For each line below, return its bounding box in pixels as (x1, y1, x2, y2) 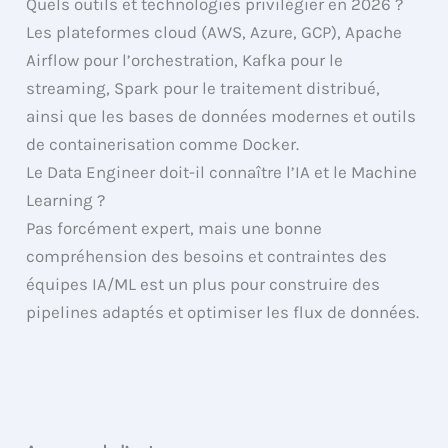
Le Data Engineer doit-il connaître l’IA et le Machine (26, 162, 418, 183)
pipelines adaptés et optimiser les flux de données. (26, 302, 420, 323)
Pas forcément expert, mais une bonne (26, 218, 323, 239)
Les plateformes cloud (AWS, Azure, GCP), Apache (26, 22, 403, 43)
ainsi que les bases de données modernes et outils (26, 106, 417, 127)
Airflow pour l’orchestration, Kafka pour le (26, 50, 344, 71)
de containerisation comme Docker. (26, 134, 300, 155)
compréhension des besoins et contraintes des (26, 246, 388, 267)
